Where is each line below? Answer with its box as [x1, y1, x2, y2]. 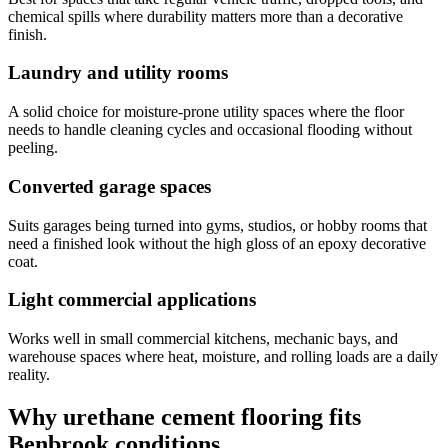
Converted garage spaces [8, 175, 211, 197]
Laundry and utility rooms [8, 62, 228, 84]
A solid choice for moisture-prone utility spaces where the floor [8, 103, 404, 121]
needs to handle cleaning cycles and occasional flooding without [8, 121, 412, 139]
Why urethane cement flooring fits [8, 403, 361, 430]
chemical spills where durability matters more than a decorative [8, 7, 403, 25]
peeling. [8, 139, 58, 157]
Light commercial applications [8, 289, 256, 311]
